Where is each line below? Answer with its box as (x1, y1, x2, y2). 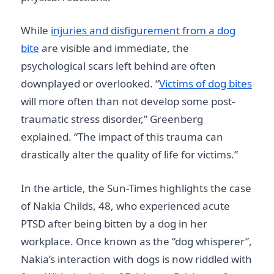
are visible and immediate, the (39, 41, 189, 55)
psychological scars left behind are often (21, 59, 216, 73)
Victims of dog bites (159, 76, 252, 91)
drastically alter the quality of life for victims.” (21, 147, 238, 161)
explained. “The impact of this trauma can (21, 130, 223, 144)
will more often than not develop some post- (21, 94, 235, 108)
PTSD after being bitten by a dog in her (21, 216, 207, 231)
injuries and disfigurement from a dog (51, 23, 235, 37)
